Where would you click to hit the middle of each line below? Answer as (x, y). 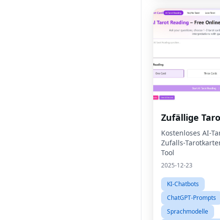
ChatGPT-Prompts (192, 198)
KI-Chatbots (183, 184)
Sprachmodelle (188, 211)
